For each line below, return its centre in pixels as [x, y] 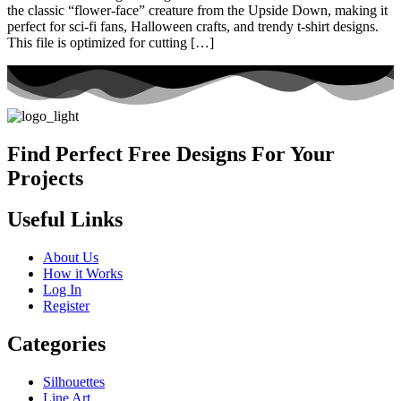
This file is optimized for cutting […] [111, 43]
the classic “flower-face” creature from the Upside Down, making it [197, 11]
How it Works [83, 274]
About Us [71, 258]
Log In [62, 290]
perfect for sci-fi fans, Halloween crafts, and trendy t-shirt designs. [193, 27]
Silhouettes [74, 382]
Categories [56, 344]
